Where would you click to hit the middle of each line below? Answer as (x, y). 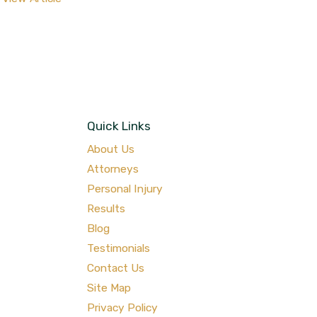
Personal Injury (125, 189)
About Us (111, 149)
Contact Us (116, 268)
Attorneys (113, 169)
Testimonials (119, 248)
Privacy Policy (123, 308)
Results (106, 209)
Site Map (109, 288)
